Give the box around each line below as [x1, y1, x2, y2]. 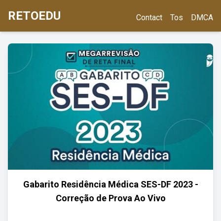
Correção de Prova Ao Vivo [55, 193, 166, 203]
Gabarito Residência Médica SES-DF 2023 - [23, 179, 198, 189]
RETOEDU [8, 9, 61, 23]
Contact [136, 13, 162, 22]
